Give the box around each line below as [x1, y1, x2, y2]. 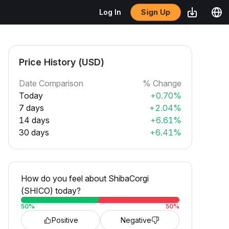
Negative [120, 216, 151, 224]
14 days [19, 115, 50, 125]
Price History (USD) [19, 57, 104, 67]
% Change [143, 78, 181, 88]
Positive [51, 216, 78, 224]
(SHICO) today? [21, 186, 81, 196]
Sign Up [141, 7, 171, 17]
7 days [19, 103, 44, 113]
